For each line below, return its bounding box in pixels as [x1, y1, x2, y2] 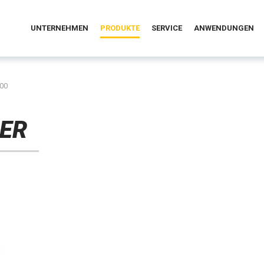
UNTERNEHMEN [30, 23, 88, 32]
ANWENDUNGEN [193, 23, 254, 32]
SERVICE [151, 23, 182, 32]
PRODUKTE [100, 23, 140, 32]
